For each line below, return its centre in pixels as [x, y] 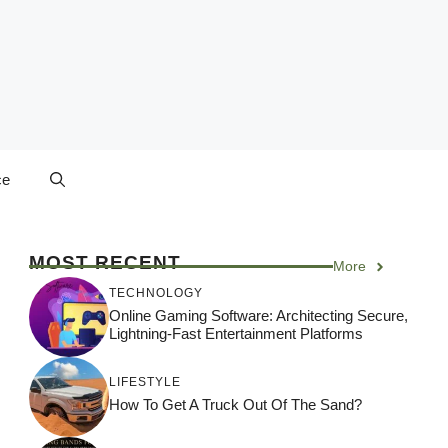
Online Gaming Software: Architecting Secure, [258, 315]
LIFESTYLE [144, 381]
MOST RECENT [104, 262]
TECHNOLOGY [155, 292]
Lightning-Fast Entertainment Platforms [235, 333]
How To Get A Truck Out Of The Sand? [235, 404]
